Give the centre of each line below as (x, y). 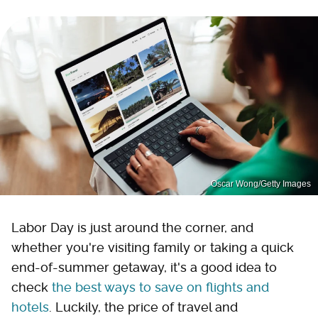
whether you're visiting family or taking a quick (153, 247)
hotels (30, 307)
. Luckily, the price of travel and (143, 307)
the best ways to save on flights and (160, 287)
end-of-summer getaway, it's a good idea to (144, 267)
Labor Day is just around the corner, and (132, 227)
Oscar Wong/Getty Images (261, 183)
